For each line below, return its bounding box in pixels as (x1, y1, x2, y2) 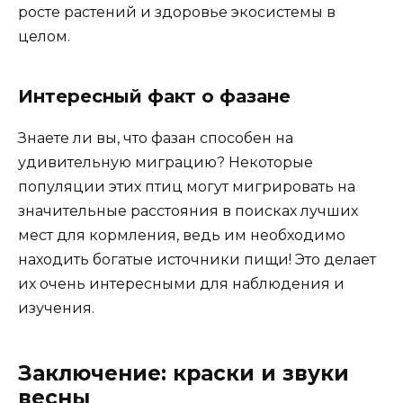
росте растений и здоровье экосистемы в (18, 3, 336, 21)
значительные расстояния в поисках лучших (18, 201, 358, 219)
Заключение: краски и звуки (18, 360, 349, 386)
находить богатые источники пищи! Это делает (18, 250, 376, 268)
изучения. (18, 299, 94, 317)
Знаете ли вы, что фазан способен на (18, 129, 293, 147)
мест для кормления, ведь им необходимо (18, 226, 345, 244)
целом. (18, 27, 70, 45)
